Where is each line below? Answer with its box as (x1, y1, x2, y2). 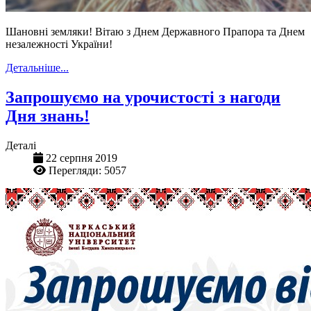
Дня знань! (6, 106, 90, 125)
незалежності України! (6, 37, 112, 50)
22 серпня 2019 (46, 151, 117, 164)
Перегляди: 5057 (49, 164, 126, 176)
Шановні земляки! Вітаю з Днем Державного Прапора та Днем (6, 25, 305, 37)
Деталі (6, 139, 36, 151)
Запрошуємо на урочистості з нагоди (6, 87, 280, 106)
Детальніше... (6, 61, 69, 74)
